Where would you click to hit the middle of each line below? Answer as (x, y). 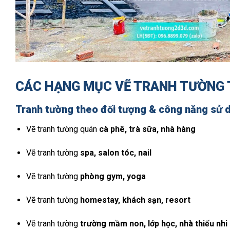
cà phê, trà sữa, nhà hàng (147, 129)
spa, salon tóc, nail (116, 153)
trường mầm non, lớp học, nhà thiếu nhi (154, 223)
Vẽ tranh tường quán (62, 129)
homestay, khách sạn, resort (135, 200)
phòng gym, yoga (113, 177)
